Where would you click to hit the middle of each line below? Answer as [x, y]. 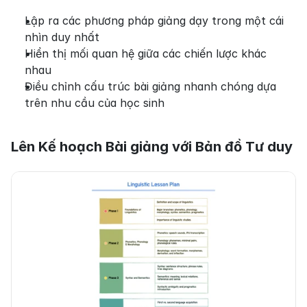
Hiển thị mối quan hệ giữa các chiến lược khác [146, 54]
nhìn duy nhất [62, 37]
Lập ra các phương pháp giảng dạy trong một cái [154, 21]
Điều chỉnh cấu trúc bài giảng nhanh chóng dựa [150, 87]
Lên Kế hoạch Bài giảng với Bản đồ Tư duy [152, 147]
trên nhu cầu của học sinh [95, 103]
